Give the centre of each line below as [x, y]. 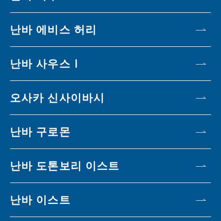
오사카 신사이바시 [57, 98]
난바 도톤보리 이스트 [65, 166]
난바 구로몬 [40, 132]
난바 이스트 [40, 200]
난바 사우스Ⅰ [46, 64]
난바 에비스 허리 [54, 30]
